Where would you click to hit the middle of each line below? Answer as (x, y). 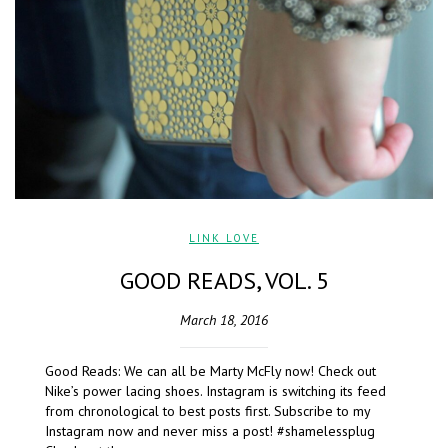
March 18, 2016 (224, 320)
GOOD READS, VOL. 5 (224, 281)
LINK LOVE (224, 238)
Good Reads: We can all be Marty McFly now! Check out (210, 371)
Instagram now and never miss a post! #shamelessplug (210, 431)
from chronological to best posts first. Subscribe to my (207, 411)
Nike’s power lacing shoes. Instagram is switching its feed (215, 391)
